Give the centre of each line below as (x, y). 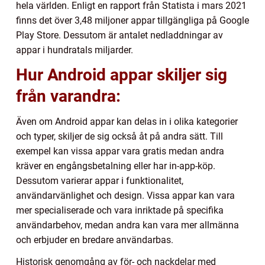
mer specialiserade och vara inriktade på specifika (120, 211)
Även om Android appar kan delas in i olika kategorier (127, 122)
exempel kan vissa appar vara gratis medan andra (120, 151)
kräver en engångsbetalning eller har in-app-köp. (116, 166)
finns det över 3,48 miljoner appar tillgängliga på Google (132, 21)
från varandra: (68, 96)
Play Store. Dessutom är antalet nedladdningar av (119, 35)
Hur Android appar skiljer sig (122, 75)
